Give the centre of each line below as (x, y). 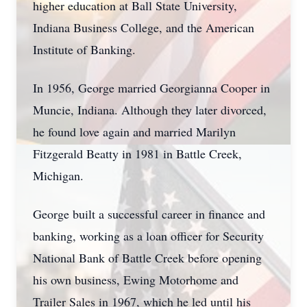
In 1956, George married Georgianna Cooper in (151, 88)
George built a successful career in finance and (149, 214)
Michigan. (58, 175)
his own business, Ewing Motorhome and (136, 280)
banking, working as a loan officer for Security (148, 236)
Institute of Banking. (84, 49)
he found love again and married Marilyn (134, 132)
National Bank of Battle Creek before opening (147, 258)
